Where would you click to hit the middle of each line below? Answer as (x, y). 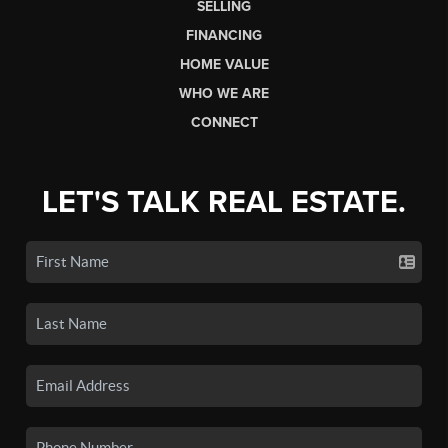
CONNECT (224, 122)
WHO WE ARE (224, 93)
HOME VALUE (224, 64)
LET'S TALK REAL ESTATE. (224, 202)
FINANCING (224, 35)
